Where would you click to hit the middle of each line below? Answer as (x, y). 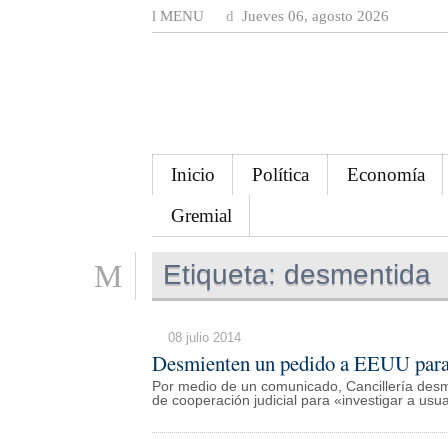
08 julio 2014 (204, 337)
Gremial (201, 215)
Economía (385, 174)
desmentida (354, 274)
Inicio (192, 174)
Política (281, 174)
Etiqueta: (220, 274)
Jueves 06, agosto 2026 (313, 16)
